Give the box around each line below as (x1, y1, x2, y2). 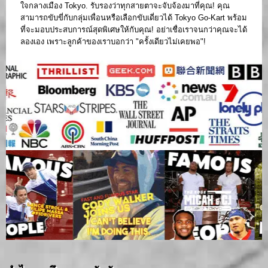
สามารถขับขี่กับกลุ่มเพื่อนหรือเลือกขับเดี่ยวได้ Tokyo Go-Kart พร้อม (20, 13, 247, 22)
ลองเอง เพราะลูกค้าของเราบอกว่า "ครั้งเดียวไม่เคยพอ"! (20, 36, 206, 46)
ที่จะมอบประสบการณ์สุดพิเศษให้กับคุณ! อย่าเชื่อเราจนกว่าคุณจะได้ (20, 25, 247, 34)
